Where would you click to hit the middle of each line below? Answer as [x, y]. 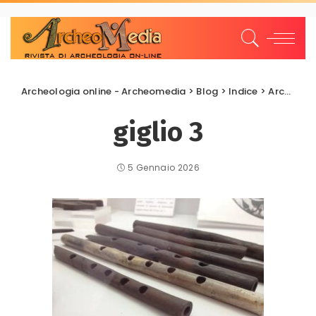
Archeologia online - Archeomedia [104, 91]
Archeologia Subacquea [276, 91]
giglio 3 [158, 132]
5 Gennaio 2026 [164, 168]
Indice [243, 91]
